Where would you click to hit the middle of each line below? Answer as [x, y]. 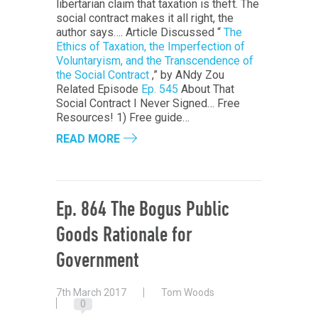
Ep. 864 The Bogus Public [143, 211]
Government [98, 262]
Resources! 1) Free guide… [123, 118]
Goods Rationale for [124, 236]
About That [206, 89]
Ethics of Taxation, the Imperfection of [150, 47]
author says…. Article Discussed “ [140, 33]
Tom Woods [188, 293]
